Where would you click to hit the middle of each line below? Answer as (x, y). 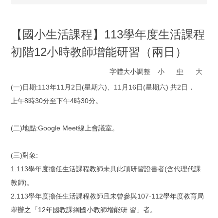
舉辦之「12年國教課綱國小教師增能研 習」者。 (84, 209)
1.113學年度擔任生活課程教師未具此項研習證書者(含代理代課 (106, 169)
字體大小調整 (131, 71)
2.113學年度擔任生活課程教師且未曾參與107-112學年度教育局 (107, 196)
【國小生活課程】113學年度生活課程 (108, 34)
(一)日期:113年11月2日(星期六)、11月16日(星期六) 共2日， (103, 87)
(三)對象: (24, 155)
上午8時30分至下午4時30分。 (56, 100)
